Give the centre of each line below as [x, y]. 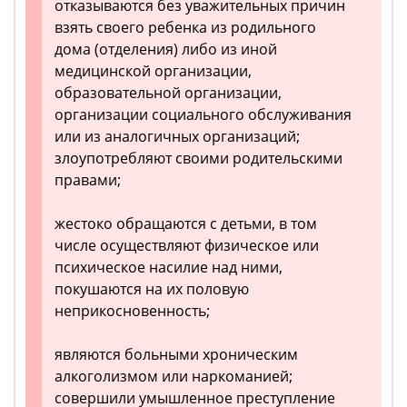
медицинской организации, [153, 71]
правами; [88, 180]
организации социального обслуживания [203, 115]
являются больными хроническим [176, 355]
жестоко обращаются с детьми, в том [186, 224]
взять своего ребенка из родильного [185, 28]
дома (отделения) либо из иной [166, 50]
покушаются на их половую [152, 289]
